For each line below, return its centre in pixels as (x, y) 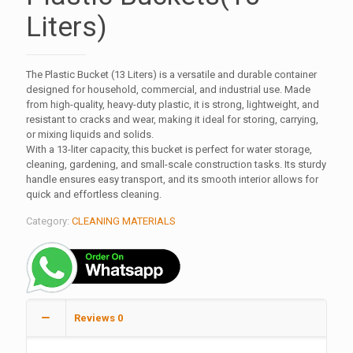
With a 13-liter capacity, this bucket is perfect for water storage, (169, 149)
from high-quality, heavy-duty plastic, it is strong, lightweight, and (173, 104)
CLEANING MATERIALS (124, 221)
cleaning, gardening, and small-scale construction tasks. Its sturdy (176, 164)
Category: (49, 221)
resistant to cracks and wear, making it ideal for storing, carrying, (172, 119)
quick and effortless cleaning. (94, 194)
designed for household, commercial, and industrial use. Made (168, 89)
